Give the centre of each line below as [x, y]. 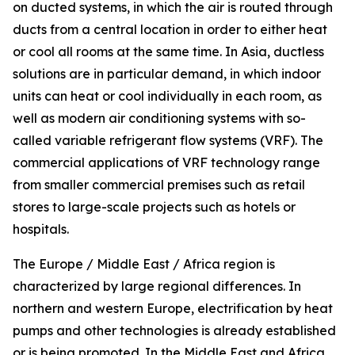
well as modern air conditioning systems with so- [159, 118]
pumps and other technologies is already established [174, 330]
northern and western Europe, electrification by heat [173, 308]
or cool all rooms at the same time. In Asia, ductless [168, 52]
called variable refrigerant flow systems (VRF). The [168, 140]
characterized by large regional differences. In [157, 286]
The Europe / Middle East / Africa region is [144, 264]
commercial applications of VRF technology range [166, 162]
